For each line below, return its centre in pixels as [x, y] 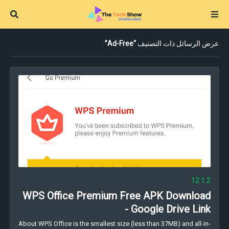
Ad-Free [120, 43]
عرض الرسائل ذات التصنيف [177, 43]
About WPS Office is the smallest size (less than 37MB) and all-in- [114, 224]
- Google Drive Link [168, 209]
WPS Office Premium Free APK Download [117, 196]
